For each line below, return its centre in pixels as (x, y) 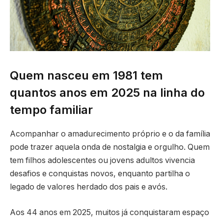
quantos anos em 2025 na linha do (107, 93)
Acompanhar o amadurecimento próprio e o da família (110, 134)
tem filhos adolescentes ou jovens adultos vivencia (102, 161)
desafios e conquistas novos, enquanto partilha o (100, 174)
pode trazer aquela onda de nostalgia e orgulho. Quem (110, 147)
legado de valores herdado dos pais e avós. (89, 187)
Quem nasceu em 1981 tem (86, 76)
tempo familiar (51, 110)
